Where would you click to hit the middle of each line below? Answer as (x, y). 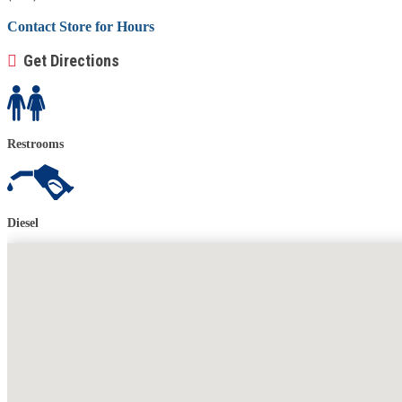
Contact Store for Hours (81, 26)
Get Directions (71, 61)
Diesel (23, 223)
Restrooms (35, 144)
